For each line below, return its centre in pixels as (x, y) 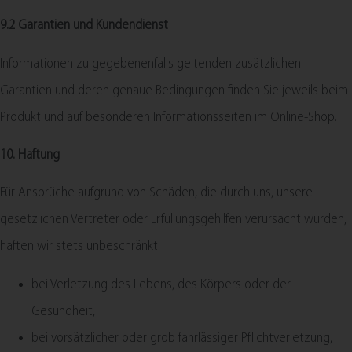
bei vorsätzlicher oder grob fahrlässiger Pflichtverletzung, (182, 338)
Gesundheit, (63, 311)
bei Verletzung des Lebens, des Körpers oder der (161, 284)
